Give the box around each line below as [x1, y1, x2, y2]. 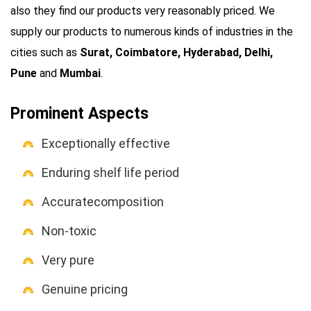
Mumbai [60, 67, 101, 80]
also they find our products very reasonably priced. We [10, 4, 275, 17]
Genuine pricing [42, 282, 128, 296]
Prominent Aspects [10, 104, 149, 123]
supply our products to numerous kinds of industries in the [10, 25, 293, 38]
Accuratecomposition [42, 194, 164, 209]
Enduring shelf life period [42, 165, 179, 180]
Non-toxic [42, 224, 96, 238]
